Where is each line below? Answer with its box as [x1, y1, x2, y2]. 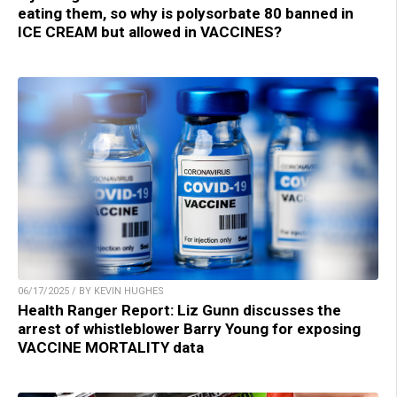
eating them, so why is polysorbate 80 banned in [18, 4, 354, 22]
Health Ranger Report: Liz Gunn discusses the [18, 300, 341, 319]
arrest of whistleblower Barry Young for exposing [18, 319, 361, 338]
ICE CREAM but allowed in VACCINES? [18, 22, 282, 41]
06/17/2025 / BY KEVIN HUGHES [18, 284, 164, 297]
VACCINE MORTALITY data [18, 338, 204, 356]
